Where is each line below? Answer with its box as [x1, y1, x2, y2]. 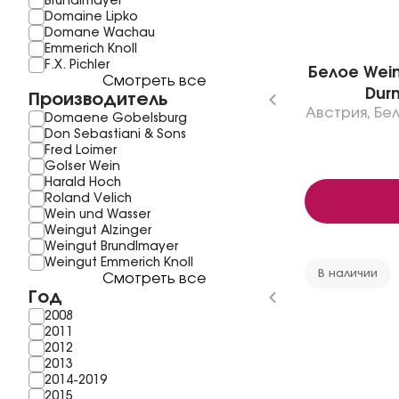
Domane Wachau [45, 27, 155, 39]
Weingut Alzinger [45, 224, 151, 237]
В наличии [318, 268, 378, 280]
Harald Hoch [45, 176, 121, 189]
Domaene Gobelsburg [45, 112, 187, 125]
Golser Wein [45, 160, 120, 173]
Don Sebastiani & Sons [45, 128, 186, 141]
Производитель [28, 91, 167, 109]
